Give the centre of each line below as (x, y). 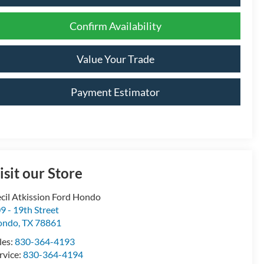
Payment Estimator (115, 92)
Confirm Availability (115, 26)
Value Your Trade (115, 59)
